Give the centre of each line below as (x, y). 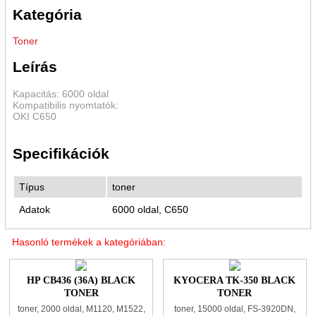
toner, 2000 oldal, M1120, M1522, (81, 309)
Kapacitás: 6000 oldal (60, 93)
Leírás (35, 67)
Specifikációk (61, 154)
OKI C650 (34, 116)
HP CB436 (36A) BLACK (81, 281)
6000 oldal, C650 (150, 209)
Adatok (34, 209)
